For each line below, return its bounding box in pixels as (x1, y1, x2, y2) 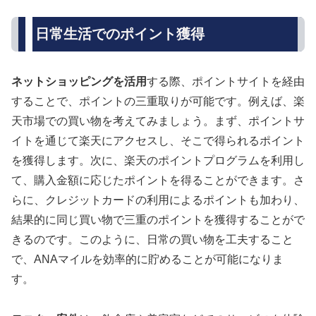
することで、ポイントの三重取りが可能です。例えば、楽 (11, 95, 305, 107)
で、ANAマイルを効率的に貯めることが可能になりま (11, 253, 284, 265)
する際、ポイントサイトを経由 (147, 75, 305, 87)
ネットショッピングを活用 (11, 75, 147, 87)
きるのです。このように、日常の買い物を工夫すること (11, 233, 293, 245)
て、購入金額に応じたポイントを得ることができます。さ (11, 174, 305, 186)
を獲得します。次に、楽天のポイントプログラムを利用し (11, 154, 305, 166)
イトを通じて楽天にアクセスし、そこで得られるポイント (11, 134, 305, 147)
